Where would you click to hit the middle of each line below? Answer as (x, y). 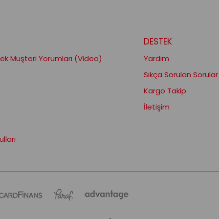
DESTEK (158, 41)
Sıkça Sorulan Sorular (181, 74)
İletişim (156, 107)
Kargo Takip (165, 90)
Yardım (156, 58)
